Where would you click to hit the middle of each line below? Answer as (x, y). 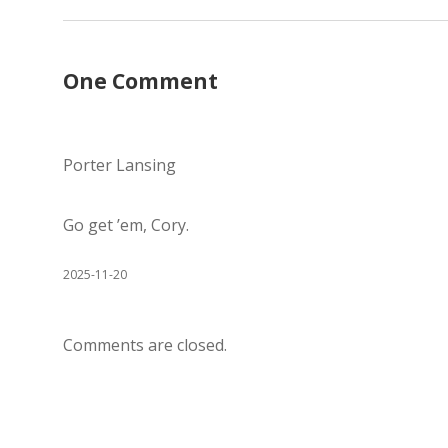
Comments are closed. (145, 345)
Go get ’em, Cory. (126, 225)
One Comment (140, 81)
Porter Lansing (119, 165)
